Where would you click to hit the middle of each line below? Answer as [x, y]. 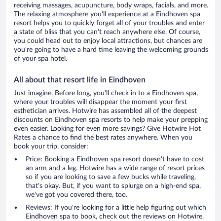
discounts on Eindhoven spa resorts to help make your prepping [111, 120]
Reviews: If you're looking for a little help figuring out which [116, 208]
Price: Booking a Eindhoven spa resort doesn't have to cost [115, 160]
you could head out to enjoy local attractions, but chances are [108, 41]
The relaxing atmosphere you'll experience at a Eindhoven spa [107, 15]
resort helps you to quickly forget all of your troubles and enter [109, 23]
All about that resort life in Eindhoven [80, 80]
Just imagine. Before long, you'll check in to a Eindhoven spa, [106, 93]
